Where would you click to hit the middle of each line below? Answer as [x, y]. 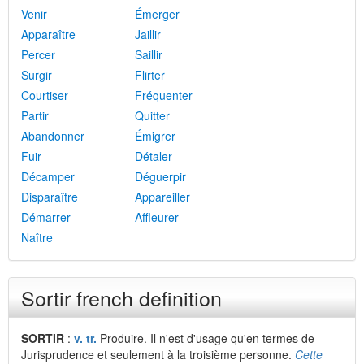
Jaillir [148, 34]
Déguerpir [160, 176]
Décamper [48, 176]
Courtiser [45, 95]
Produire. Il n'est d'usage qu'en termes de [206, 338]
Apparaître [48, 34]
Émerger [157, 14]
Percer [38, 54]
